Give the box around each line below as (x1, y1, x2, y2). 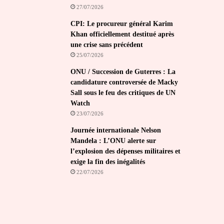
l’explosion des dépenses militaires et (70, 147, 181, 155)
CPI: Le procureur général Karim (70, 20, 173, 27)
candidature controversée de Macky (70, 78, 178, 86)
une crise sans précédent (70, 41, 143, 48)
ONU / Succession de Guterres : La (70, 68, 176, 75)
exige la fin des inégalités (70, 158, 145, 165)
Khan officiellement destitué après (70, 30, 174, 38)
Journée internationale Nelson (70, 126, 161, 134)
